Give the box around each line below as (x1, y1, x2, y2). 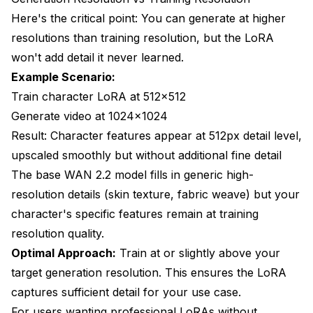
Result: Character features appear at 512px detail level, (11, 128, 302, 143)
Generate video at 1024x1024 (11, 108, 168, 123)
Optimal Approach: (11, 245, 116, 260)
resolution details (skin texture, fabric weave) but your (11, 187, 300, 201)
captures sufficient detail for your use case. (11, 284, 241, 299)
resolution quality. (11, 226, 104, 240)
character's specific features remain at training (11, 206, 259, 221)
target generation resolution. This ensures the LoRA (11, 265, 286, 279)
